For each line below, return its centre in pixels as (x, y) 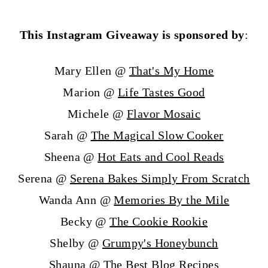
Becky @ (85, 222)
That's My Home (171, 71)
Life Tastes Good (162, 92)
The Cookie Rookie (159, 222)
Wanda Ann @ (76, 200)
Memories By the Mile (172, 200)
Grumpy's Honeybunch (160, 243)
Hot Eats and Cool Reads (161, 157)
